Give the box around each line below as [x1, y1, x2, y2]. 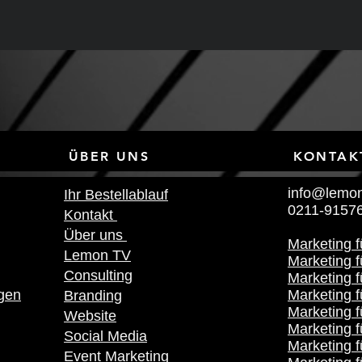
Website [64, 308, 116, 324]
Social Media [64, 328, 147, 344]
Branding [64, 288, 122, 304]
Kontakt [64, 207, 117, 223]
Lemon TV [64, 247, 131, 263]
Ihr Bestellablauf [64, 187, 168, 203]
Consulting [64, 267, 133, 284]
